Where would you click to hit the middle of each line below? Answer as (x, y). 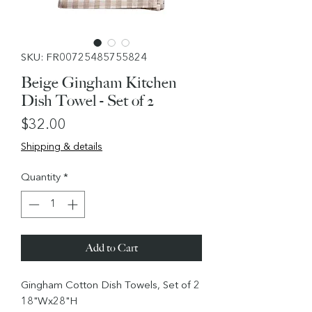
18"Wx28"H (49, 302)
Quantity (41, 178)
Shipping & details (62, 147)
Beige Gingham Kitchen (99, 83)
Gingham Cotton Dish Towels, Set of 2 (110, 286)
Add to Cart (111, 247)
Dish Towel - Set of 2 (87, 101)
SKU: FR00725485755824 (84, 58)
